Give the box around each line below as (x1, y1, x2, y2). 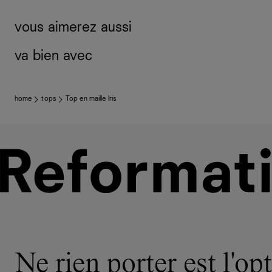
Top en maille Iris (65, 95, 117, 103)
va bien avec (15, 48, 92, 63)
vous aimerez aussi (15, 19, 132, 35)
